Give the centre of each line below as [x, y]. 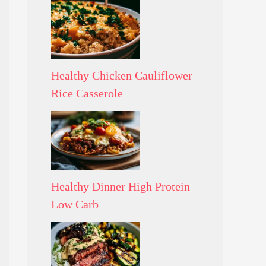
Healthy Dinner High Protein [121, 186]
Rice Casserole [87, 93]
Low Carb [75, 204]
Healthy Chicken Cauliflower [122, 75]
